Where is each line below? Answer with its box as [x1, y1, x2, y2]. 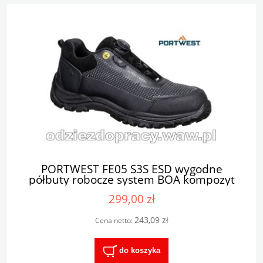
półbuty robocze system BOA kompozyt [28, 171, 235, 187]
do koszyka [119, 245, 160, 255]
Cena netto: [95, 215, 134, 225]
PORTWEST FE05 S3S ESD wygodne [41, 160, 222, 177]
